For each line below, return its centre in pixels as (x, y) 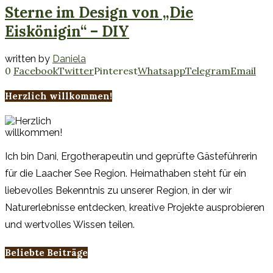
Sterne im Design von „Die (99, 13)
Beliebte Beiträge (46, 252)
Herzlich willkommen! (58, 96)
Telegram (208, 71)
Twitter (76, 71)
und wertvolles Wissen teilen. (70, 224)
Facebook (36, 71)
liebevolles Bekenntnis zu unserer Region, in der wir (118, 190)
